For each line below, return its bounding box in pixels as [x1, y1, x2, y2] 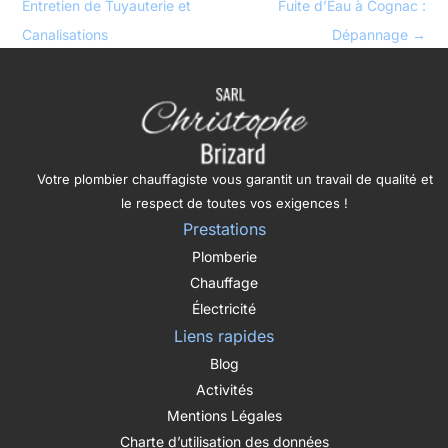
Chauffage [190, 274, 258, 292]
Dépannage [332, 25, 412, 43]
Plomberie [191, 248, 257, 266]
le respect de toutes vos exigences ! [121, 195, 348, 212]
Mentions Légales [166, 407, 282, 425]
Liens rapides [174, 326, 274, 347]
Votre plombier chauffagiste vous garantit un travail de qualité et [36, 171, 433, 188]
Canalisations [22, 25, 108, 43]
